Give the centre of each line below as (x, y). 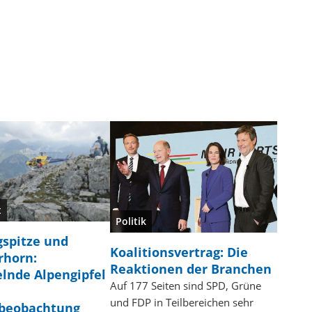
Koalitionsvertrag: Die (179, 252)
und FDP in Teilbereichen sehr (181, 302)
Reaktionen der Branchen (190, 268)
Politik (131, 221)
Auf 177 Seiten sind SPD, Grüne (185, 285)
